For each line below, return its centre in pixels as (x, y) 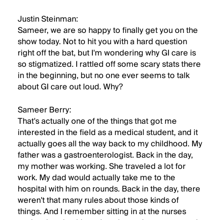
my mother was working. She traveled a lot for (102, 166)
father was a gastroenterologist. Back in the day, (105, 155)
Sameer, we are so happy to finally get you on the (108, 30)
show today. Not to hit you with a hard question (102, 42)
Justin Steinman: (48, 19)
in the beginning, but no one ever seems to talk (104, 76)
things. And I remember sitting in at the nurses (102, 212)
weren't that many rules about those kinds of (98, 200)
